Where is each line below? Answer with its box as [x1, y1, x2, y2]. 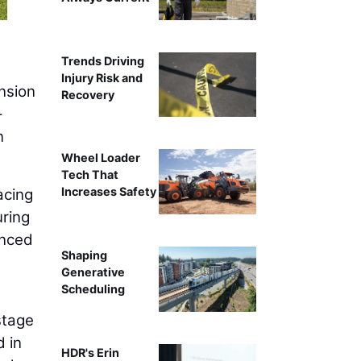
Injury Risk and [60, 70, 143, 85]
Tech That [60, 168, 118, 182]
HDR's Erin [60, 345, 119, 359]
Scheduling [60, 282, 125, 297]
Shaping [60, 248, 107, 263]
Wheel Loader [60, 151, 140, 165]
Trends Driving [60, 53, 144, 68]
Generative [60, 265, 125, 280]
